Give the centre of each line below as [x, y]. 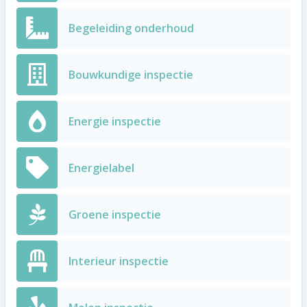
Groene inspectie [115, 214]
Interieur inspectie [119, 261]
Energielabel [101, 168]
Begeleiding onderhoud [131, 28]
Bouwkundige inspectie [131, 75]
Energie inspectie [115, 121]
